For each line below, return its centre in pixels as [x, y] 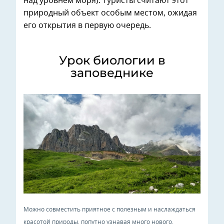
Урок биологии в [112, 60]
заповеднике [112, 73]
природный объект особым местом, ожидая [110, 13]
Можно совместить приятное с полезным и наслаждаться [109, 210]
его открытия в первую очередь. [87, 25]
